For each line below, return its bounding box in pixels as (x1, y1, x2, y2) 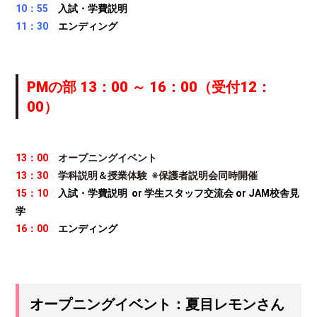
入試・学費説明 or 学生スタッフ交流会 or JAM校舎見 (58, 188, 300, 200)
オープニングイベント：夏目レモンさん (30, 296, 285, 313)
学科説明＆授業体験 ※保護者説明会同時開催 (48, 170, 258, 182)
